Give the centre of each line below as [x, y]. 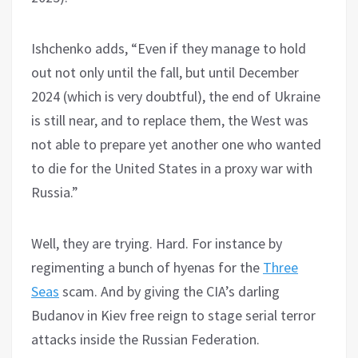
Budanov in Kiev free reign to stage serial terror [173, 316]
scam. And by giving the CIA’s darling [169, 292]
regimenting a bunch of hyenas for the [147, 268]
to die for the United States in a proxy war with [172, 169]
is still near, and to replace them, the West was [170, 121]
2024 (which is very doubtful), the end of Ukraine [176, 97]
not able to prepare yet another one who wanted [176, 145]
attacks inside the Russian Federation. [145, 340]
